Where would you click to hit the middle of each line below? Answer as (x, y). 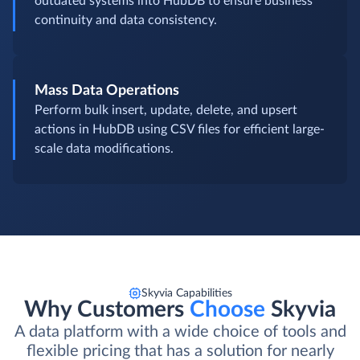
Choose (227, 310)
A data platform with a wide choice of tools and (180, 332)
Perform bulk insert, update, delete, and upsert (166, 110)
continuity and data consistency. (126, 20)
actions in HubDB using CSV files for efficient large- (180, 130)
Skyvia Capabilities (186, 294)
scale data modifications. (104, 149)
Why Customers (107, 310)
